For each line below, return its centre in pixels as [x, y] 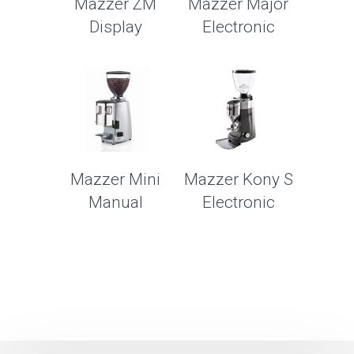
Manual [115, 202]
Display [115, 27]
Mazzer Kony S [238, 179]
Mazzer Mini [116, 179]
